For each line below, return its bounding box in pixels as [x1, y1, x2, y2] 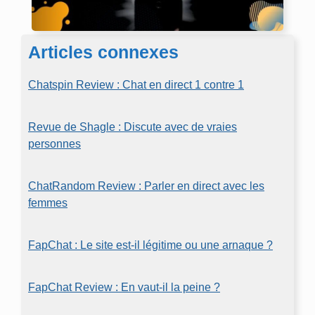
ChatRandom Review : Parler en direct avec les [28, 180, 264, 192]
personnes [28, 138, 81, 150]
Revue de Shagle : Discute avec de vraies [28, 121, 237, 133]
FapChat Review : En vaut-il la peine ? [28, 281, 220, 293]
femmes [28, 197, 67, 209]
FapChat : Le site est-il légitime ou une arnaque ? [28, 239, 273, 251]
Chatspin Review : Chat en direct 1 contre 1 [28, 79, 244, 91]
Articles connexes [28, 42, 179, 62]
